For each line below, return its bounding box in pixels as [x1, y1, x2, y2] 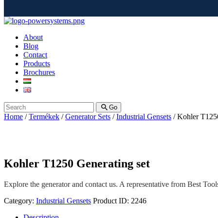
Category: [4, 196, 36, 205]
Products [23, 59, 50, 68]
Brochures [23, 68, 55, 76]
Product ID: [93, 196, 131, 205]
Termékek [29, 112, 59, 121]
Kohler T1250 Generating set [4, 157, 150, 170]
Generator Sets [65, 112, 110, 121]
